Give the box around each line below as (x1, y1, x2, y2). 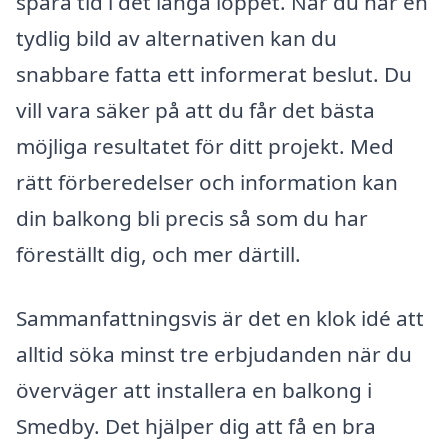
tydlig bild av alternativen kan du (16, 24, 337, 53)
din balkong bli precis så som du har (16, 204, 368, 233)
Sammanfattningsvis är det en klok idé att (16, 303, 424, 332)
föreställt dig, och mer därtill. (16, 240, 301, 269)
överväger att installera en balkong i (16, 375, 372, 404)
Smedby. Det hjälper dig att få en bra (16, 411, 376, 440)
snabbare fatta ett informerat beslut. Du (16, 60, 412, 89)
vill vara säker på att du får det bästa (16, 96, 375, 125)
